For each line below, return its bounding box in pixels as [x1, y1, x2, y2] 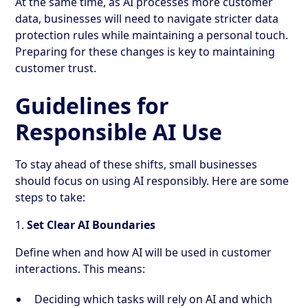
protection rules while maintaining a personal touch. [15, 27, 289, 43]
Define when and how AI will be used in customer [15, 244, 272, 260]
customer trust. [15, 60, 97, 76]
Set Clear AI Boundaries [27, 217, 156, 232]
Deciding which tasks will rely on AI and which [34, 291, 273, 307]
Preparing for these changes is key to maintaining [15, 43, 276, 59]
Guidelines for [15, 90, 170, 120]
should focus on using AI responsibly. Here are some [15, 173, 289, 188]
